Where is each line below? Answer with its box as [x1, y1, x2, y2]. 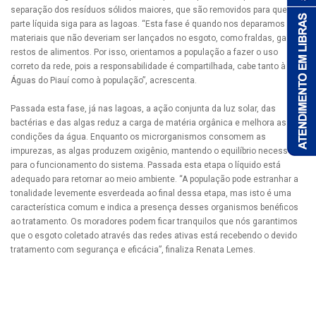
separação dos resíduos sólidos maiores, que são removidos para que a [11, 4, 294, 15]
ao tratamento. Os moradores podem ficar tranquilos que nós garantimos [11, 216, 298, 226]
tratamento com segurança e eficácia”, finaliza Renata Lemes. [11, 244, 255, 255]
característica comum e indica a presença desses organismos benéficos [11, 202, 298, 212]
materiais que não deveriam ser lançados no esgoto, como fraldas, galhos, [11, 32, 305, 43]
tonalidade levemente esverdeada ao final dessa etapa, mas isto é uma [11, 188, 291, 198]
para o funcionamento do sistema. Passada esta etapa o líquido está [11, 159, 281, 170]
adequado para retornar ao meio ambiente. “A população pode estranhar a [11, 174, 298, 184]
